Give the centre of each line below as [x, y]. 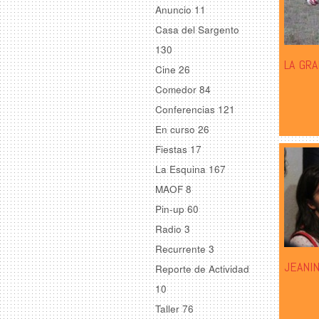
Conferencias [187, 109]
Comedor [177, 89]
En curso [177, 129]
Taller [169, 308]
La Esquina [182, 169]
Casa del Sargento [197, 29]
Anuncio [175, 9]
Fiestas [173, 149]
